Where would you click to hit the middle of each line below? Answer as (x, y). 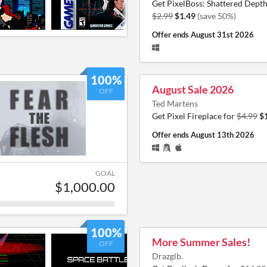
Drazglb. (167, 256)
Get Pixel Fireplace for (194, 116)
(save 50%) (217, 15)
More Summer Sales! (201, 242)
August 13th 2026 (223, 134)
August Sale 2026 (193, 89)
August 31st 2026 (222, 34)
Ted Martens (175, 103)
